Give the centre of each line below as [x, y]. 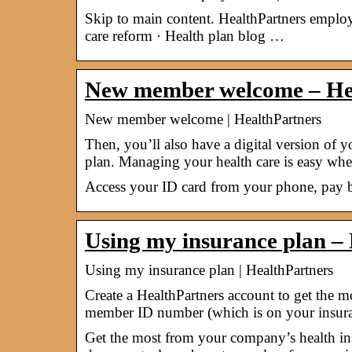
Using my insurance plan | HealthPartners [209, 269]
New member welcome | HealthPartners [203, 119]
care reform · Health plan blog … [185, 35]
